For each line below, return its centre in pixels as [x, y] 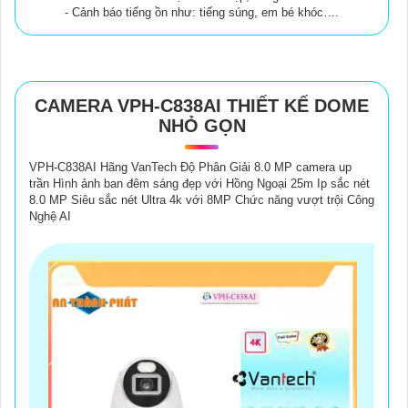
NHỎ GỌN [202, 126]
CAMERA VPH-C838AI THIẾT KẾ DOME [202, 106]
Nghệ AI [50, 217]
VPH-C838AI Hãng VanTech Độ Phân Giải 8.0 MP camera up [190, 168]
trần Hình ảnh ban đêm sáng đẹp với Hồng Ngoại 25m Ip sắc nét [199, 184]
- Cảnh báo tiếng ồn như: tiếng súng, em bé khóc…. [202, 13]
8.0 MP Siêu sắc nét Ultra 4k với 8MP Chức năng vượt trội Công [202, 200]
